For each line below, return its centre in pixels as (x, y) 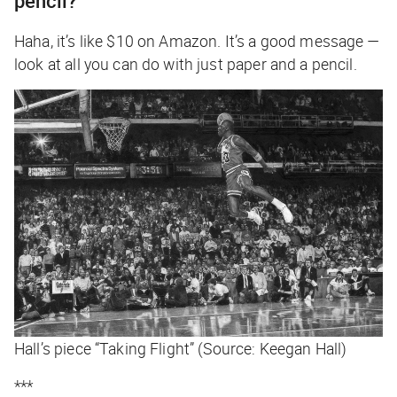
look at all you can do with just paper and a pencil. (186, 64)
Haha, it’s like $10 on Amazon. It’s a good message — (197, 41)
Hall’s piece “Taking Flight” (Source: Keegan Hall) (181, 349)
